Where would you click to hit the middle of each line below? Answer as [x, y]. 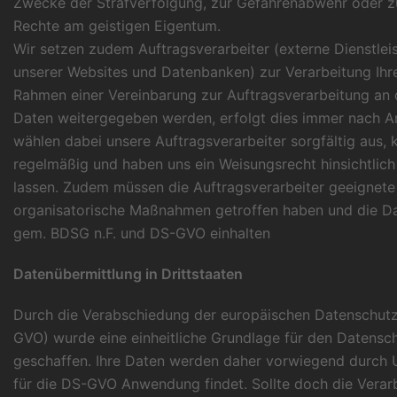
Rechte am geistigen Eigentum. [117, 26]
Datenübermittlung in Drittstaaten [128, 274]
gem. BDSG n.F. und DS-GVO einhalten [142, 234]
